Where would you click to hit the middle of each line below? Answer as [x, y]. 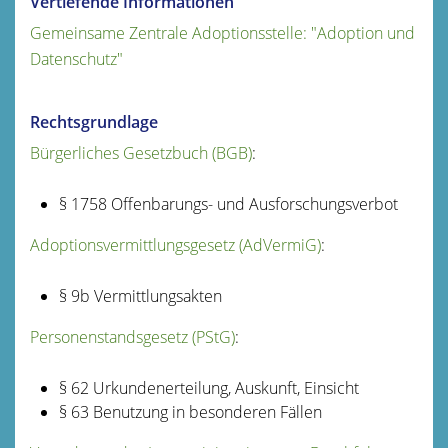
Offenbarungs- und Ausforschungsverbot [252, 203]
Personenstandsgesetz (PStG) [132, 336]
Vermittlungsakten [155, 295]
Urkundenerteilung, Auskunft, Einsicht [223, 387]
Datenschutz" [76, 58]
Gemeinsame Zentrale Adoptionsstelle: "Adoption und [222, 32]
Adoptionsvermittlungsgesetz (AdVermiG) [175, 244]
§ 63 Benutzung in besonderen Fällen [190, 411]
